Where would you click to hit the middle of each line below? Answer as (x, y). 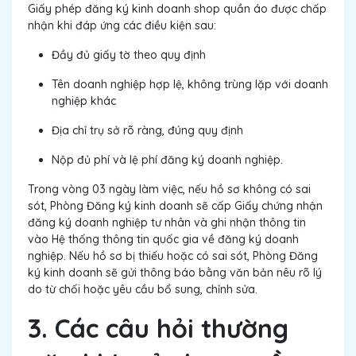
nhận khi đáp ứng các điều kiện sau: (122, 26)
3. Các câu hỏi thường (158, 329)
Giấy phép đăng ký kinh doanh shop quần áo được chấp (177, 9)
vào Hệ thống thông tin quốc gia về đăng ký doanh (163, 240)
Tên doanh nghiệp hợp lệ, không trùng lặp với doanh (190, 85)
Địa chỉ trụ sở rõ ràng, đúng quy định (147, 131)
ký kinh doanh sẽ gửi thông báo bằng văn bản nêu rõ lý (175, 273)
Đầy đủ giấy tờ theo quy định (129, 55)
